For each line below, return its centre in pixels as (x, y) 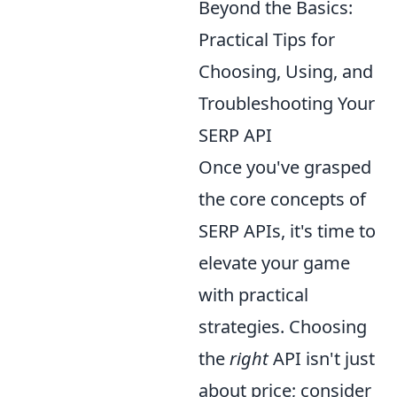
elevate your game (274, 262)
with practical (253, 294)
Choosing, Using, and (286, 71)
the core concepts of (282, 198)
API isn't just (322, 358)
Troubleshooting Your (287, 103)
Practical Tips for (267, 39)
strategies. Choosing (283, 326)
